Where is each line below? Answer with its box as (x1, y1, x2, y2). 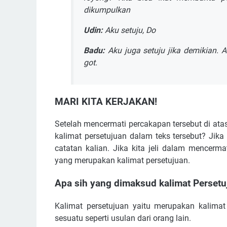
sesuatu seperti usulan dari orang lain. (55, 213, 191, 223)
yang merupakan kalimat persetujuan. (55, 156, 190, 166)
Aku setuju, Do (103, 25, 156, 35)
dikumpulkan (84, 5, 130, 15)
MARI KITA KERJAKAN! (55, 96, 157, 107)
